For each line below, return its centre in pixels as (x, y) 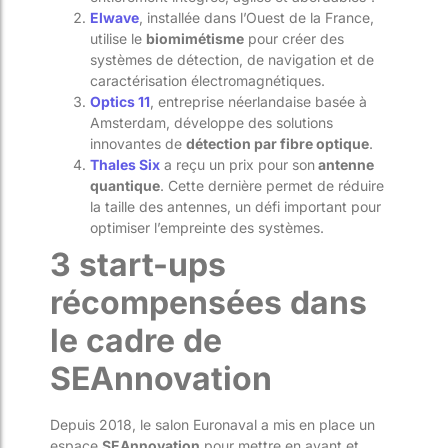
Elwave (114, 17)
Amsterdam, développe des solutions (211, 122)
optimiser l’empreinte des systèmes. (209, 227)
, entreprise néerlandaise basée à (258, 101)
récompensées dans (208, 302)
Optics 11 (120, 101)
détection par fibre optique (277, 143)
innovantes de (138, 143)
